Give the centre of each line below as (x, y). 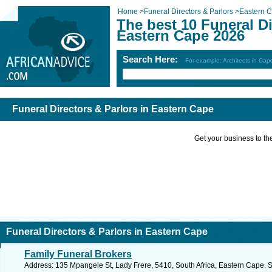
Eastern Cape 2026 (181, 36)
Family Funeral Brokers (78, 254)
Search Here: (154, 59)
